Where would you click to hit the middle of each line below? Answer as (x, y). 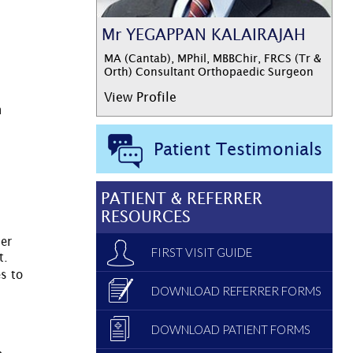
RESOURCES (146, 217)
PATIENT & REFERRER (182, 199)
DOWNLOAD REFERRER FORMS (236, 291)
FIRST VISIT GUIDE (202, 253)
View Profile (140, 97)
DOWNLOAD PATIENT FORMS (231, 330)
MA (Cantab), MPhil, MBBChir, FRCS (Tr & (212, 58)
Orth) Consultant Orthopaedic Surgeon (208, 72)
